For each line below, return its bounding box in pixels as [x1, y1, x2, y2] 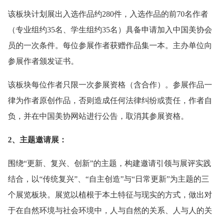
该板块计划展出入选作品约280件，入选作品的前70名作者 [8, 10, 208, 19]
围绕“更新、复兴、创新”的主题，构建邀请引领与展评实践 [8, 159, 211, 168]
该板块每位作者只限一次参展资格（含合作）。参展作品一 [8, 81, 212, 89]
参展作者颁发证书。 [8, 57, 79, 66]
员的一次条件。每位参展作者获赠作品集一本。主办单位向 [8, 41, 212, 50]
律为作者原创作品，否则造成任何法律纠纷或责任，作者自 [8, 96, 212, 105]
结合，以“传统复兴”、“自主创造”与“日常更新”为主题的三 [8, 175, 209, 184]
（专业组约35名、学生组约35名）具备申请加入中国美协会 [8, 26, 212, 34]
